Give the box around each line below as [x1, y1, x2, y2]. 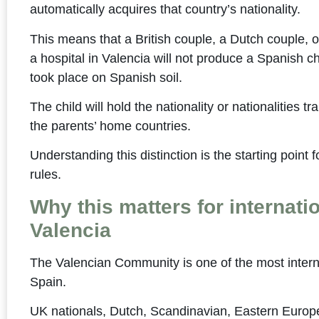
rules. [30, 167, 62, 182]
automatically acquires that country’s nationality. [30, 2, 301, 17]
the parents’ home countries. [30, 119, 192, 134]
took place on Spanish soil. [30, 70, 183, 85]
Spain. [30, 274, 67, 289]
